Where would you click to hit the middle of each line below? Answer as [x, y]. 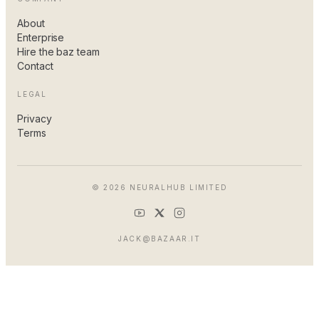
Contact [35, 66]
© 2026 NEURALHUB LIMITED [159, 187]
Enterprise [41, 37]
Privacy [35, 119]
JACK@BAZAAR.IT [159, 239]
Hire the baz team [58, 52]
